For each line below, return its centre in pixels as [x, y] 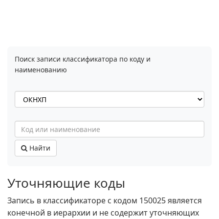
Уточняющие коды [66, 183]
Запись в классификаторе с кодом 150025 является [105, 200]
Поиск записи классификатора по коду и [83, 59]
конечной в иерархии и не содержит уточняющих [103, 213]
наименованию [41, 70]
